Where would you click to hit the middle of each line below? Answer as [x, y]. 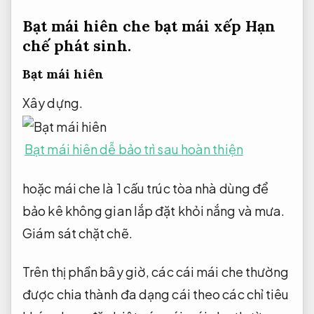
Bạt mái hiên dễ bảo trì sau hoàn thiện [134, 149]
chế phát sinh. [77, 46]
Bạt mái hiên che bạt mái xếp [134, 26]
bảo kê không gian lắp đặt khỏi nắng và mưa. [154, 210]
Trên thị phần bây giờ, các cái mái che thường [156, 272]
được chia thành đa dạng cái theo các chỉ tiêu [156, 294]
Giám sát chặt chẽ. [77, 233]
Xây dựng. [53, 103]
